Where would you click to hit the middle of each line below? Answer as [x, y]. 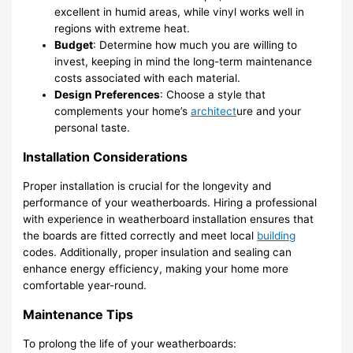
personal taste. [93, 128]
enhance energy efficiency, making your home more [156, 269]
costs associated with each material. [148, 78]
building [277, 236]
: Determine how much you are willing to [195, 45]
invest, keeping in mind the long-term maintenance [184, 61]
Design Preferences [108, 95]
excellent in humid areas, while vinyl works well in [180, 12]
